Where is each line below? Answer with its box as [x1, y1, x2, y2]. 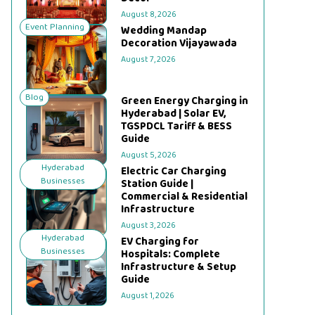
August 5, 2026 [121, 148, 177, 162]
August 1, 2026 [121, 289, 175, 302]
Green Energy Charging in [121, 93, 249, 110]
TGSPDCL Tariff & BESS [121, 118, 233, 135]
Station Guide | [121, 176, 194, 193]
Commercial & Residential [121, 188, 248, 205]
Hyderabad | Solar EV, [121, 105, 226, 122]
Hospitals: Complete [121, 246, 221, 263]
